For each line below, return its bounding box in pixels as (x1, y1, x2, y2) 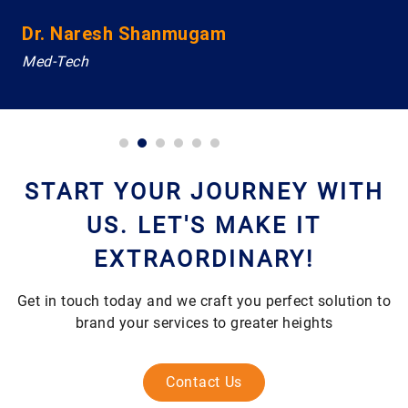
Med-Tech (22, 52, 88, 70)
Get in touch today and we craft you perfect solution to (16, 291, 392, 310)
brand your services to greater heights (75, 313, 333, 331)
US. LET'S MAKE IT (87, 211, 321, 239)
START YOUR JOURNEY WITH (24, 178, 384, 205)
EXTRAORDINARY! (94, 245, 314, 272)
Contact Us (166, 372, 242, 391)
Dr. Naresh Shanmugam (22, 22, 226, 45)
